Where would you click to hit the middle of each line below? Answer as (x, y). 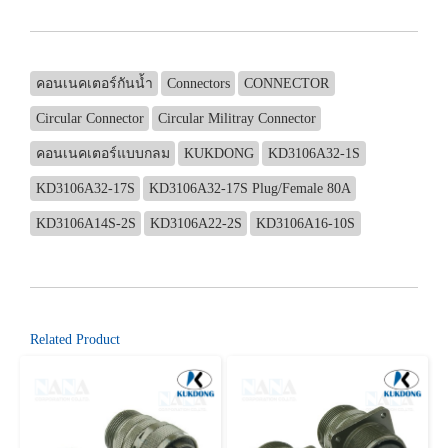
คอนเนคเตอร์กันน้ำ (94, 83)
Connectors (198, 83)
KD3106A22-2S (195, 223)
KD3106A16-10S (305, 223)
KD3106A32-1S (313, 153)
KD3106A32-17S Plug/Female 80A (249, 188)
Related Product (75, 339)
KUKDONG (218, 153)
